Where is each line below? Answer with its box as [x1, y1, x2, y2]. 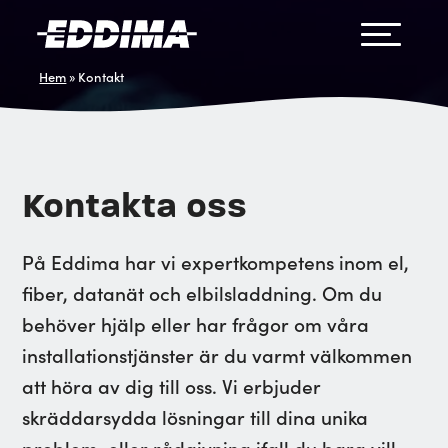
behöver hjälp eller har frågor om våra [22, 310, 370, 337]
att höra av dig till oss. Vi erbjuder [22, 372, 322, 399]
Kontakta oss [22, 184, 248, 227]
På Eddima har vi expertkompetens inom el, [22, 248, 410, 275]
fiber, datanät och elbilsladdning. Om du [22, 279, 383, 306]
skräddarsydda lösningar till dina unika [22, 403, 369, 430]
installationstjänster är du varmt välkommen [22, 341, 413, 368]
